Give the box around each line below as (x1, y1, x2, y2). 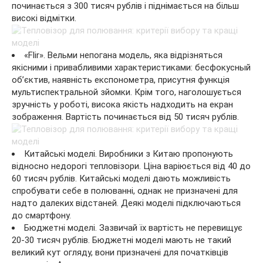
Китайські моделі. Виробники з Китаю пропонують (24, 148, 233, 159)
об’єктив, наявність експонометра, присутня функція (12, 74, 230, 85)
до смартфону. (12, 210, 71, 221)
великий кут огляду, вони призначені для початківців (12, 247, 228, 258)
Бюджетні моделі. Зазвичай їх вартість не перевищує (24, 222, 242, 233)
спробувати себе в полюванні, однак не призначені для (12, 185, 238, 196)
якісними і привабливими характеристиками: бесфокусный (12, 62, 251, 73)
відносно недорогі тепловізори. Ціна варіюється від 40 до (12, 160, 251, 171)
